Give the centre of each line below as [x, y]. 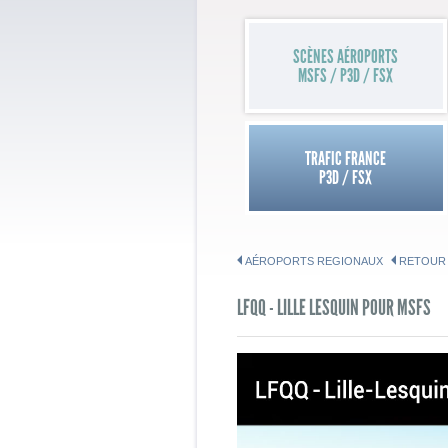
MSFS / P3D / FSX [346, 76]
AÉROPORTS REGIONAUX [314, 261]
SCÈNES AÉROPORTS [346, 57]
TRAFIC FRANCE [346, 159]
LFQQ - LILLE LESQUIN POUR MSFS [334, 308]
